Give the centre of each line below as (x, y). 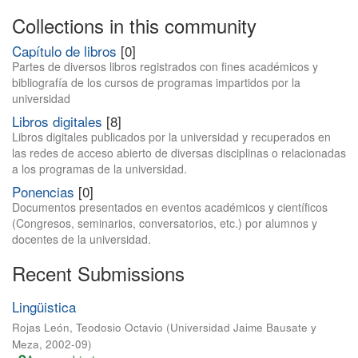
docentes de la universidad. (82, 239)
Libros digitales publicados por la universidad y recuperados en (171, 137)
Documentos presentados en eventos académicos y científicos (170, 207)
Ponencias (43, 191)
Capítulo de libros (64, 51)
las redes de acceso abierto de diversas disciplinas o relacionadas (179, 153)
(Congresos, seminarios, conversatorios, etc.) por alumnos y (165, 223)
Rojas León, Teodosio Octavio (88, 327)
